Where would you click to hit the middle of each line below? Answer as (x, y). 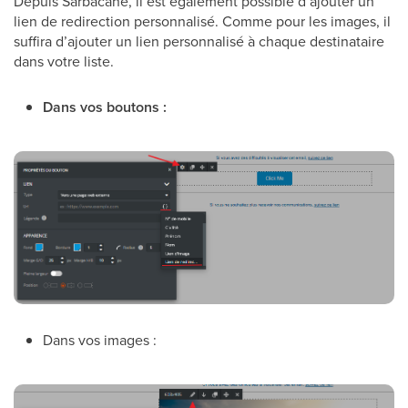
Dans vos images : (100, 339)
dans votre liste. (64, 61)
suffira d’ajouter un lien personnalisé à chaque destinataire (199, 41)
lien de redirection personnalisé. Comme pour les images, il (202, 21)
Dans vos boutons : (105, 107)
